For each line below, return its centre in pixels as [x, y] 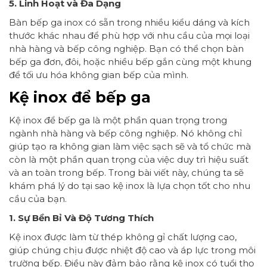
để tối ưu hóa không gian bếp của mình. [99, 74]
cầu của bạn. [38, 199]
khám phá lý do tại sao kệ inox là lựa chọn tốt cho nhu [130, 186]
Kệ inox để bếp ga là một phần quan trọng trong [118, 120]
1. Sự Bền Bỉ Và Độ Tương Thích [81, 218]
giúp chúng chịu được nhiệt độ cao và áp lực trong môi [132, 250]
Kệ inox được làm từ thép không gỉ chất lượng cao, [123, 237]
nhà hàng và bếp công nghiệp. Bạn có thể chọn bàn [126, 48]
